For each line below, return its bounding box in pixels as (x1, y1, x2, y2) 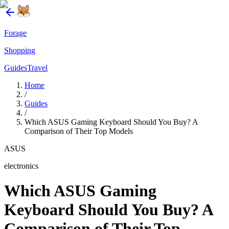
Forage (4, 29, 27, 37)
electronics (4, 162, 38, 170)
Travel (27, 63, 48, 72)
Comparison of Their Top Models (25, 127, 133, 135)
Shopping (4, 46, 35, 55)
